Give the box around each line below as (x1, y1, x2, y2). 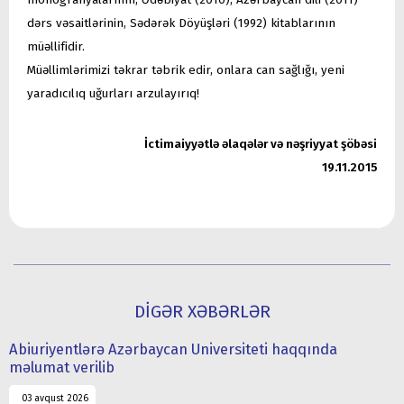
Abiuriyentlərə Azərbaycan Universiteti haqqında (9, 339, 337, 358)
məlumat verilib (9, 357, 115, 376)
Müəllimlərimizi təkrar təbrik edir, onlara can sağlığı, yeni (27, 62, 344, 78)
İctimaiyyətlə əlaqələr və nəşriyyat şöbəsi (144, 136, 377, 151)
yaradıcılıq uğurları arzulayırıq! (27, 86, 199, 101)
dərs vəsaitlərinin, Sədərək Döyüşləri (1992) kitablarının (27, 15, 335, 31)
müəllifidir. (27, 39, 85, 54)
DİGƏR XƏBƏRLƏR (133, 300, 271, 322)
